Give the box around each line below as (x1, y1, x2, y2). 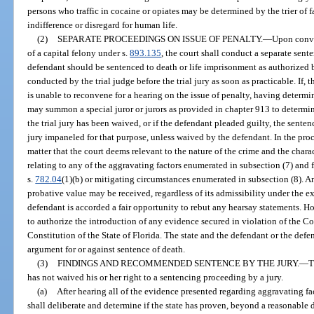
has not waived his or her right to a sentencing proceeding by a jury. (27, 271, 284, 282)
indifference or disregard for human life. (27, 19, 178, 30)
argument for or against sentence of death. (27, 243, 186, 254)
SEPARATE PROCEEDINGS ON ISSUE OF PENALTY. (57, 33, 263, 44)
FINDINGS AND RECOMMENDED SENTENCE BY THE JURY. (57, 257, 299, 268)
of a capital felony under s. (27, 47, 130, 58)
